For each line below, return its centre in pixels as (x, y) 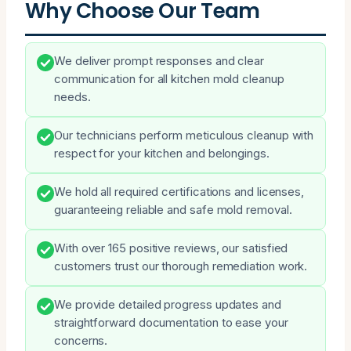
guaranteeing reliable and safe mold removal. (173, 210)
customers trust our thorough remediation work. (181, 266)
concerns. (81, 340)
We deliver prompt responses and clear (159, 61)
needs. (72, 97)
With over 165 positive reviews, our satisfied (171, 248)
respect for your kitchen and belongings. (162, 153)
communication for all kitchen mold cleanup (169, 79)
